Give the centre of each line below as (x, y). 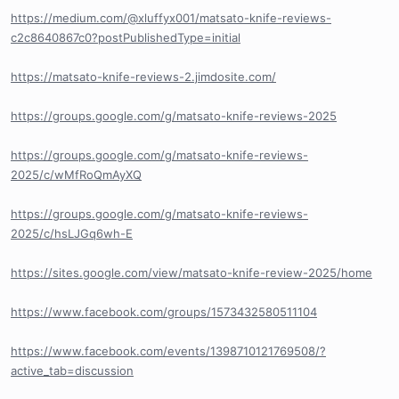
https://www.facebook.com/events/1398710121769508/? (168, 351)
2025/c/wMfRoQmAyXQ (76, 175)
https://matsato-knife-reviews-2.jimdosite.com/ (143, 77)
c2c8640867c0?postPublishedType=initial (126, 37)
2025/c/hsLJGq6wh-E (72, 233)
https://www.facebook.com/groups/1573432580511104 (164, 312)
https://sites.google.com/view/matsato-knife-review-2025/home (191, 273)
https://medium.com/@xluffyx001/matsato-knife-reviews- (171, 18)
